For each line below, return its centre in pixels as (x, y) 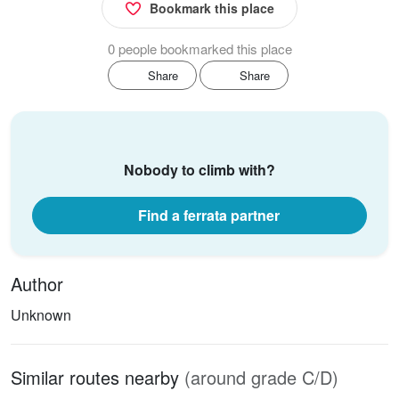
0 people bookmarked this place (199, 49)
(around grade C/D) (261, 378)
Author (37, 284)
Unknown (41, 315)
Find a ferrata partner (208, 216)
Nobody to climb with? (199, 170)
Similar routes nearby (98, 378)
